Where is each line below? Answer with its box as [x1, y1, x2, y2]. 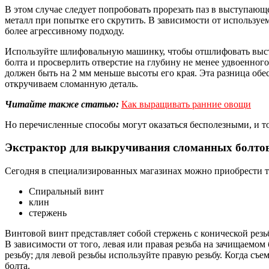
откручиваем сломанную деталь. [5, 78, 138, 89]
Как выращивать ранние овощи [121, 98, 251, 109]
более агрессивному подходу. [5, 25, 124, 36]
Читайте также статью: [5, 98, 119, 109]
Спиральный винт [29, 186, 104, 197]
